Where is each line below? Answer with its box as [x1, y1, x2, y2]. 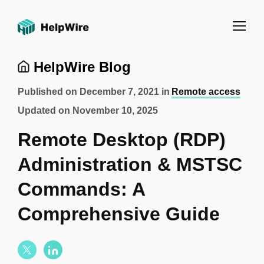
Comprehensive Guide [18, 203, 220, 225]
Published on [18, 87, 80, 97]
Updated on [18, 105, 72, 115]
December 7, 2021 [80, 87, 159, 97]
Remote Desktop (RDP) [18, 129, 226, 150]
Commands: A [18, 179, 145, 200]
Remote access [171, 87, 240, 97]
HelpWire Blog [29, 59, 131, 75]
